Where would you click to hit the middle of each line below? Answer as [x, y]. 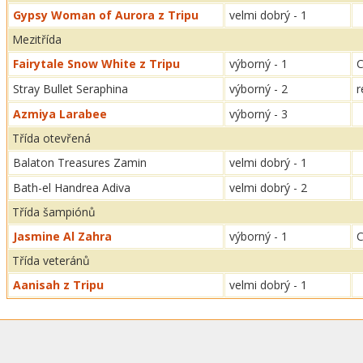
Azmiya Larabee [60, 114]
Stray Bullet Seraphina [70, 89]
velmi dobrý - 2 [268, 188]
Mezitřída [37, 39]
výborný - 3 [258, 114]
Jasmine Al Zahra [62, 236]
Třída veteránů [51, 261]
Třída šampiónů [54, 212]
